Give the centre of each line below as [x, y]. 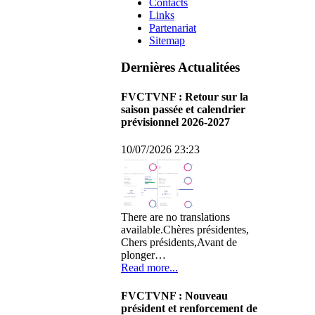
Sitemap [167, 40]
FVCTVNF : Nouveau [174, 296]
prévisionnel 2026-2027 [175, 122]
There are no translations [175, 217]
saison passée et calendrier [183, 109]
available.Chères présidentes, [185, 230]
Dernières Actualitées [180, 67]
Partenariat [173, 27]
